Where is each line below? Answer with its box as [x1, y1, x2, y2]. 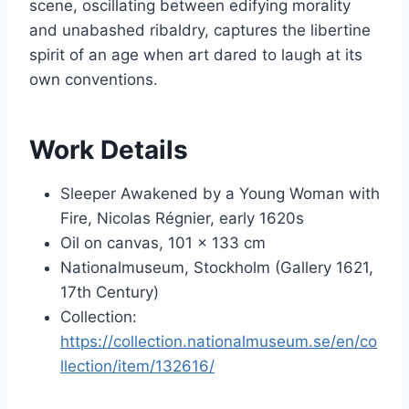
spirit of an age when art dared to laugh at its [29, 45, 362, 64]
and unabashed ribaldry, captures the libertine [29, 20, 371, 39]
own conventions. [29, 69, 158, 89]
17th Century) [60, 282, 159, 301]
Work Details [29, 133, 188, 165]
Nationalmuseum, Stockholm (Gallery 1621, [60, 257, 373, 277]
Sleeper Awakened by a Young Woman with [60, 184, 380, 203]
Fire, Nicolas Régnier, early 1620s [60, 208, 304, 227]
